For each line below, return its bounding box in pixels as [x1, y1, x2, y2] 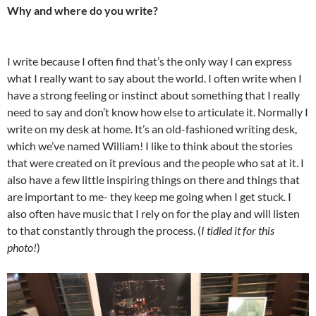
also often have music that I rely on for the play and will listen [7, 207, 300, 221]
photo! [7, 241, 37, 255]
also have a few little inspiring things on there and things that [7, 173, 300, 187]
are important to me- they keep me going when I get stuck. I [7, 190, 291, 204]
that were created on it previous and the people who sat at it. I [7, 156, 304, 170]
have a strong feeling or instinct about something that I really [7, 88, 300, 102]
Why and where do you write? [7, 4, 158, 18]
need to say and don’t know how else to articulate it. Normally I [7, 105, 308, 119]
